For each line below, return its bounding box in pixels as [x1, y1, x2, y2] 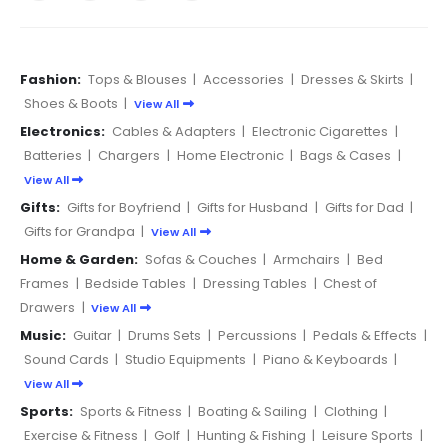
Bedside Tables [85, 273, 187, 293]
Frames [20, 273, 69, 293]
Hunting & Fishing [196, 425, 306, 445]
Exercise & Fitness [23, 425, 138, 445]
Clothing [323, 401, 378, 421]
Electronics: [20, 121, 105, 141]
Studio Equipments [125, 349, 247, 369]
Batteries [23, 145, 82, 165]
